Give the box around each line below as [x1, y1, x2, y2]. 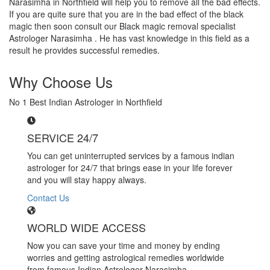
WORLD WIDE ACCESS [27, 219, 146, 235]
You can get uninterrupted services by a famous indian [27, 149, 234, 162]
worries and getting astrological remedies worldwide [27, 251, 224, 263]
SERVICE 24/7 [27, 130, 98, 145]
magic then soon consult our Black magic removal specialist [9, 20, 236, 32]
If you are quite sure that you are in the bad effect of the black [9, 8, 243, 20]
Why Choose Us [9, 71, 113, 92]
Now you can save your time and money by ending [27, 239, 220, 251]
